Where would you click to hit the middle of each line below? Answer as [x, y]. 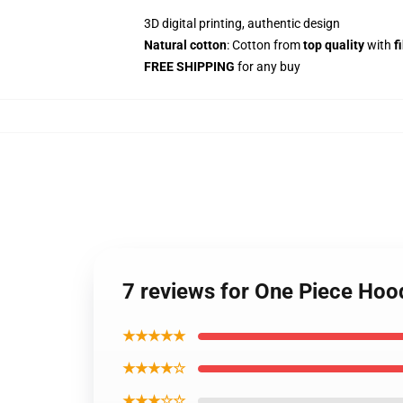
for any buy [268, 67]
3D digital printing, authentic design [242, 23]
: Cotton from [265, 45]
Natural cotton [185, 45]
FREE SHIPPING [189, 67]
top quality [334, 45]
